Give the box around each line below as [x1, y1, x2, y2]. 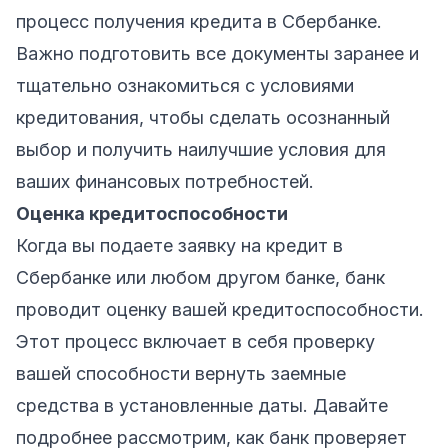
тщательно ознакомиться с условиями [16, 74, 354, 96]
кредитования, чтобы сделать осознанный [16, 106, 390, 128]
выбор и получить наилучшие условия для [16, 138, 386, 160]
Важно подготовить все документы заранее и [16, 42, 419, 64]
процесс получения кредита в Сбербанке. [16, 10, 382, 32]
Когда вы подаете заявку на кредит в [16, 234, 343, 256]
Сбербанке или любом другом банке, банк [16, 266, 385, 288]
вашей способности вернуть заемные [16, 362, 346, 384]
